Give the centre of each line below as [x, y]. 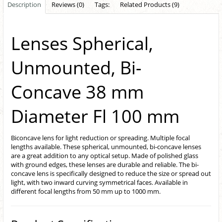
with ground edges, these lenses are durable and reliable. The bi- [105, 164]
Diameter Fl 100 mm [95, 116]
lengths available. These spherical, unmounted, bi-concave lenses [106, 146]
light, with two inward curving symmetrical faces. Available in [99, 182]
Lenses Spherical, [82, 43]
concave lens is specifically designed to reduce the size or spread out [111, 173]
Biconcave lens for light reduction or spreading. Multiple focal [100, 138]
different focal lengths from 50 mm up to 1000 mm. [86, 191]
